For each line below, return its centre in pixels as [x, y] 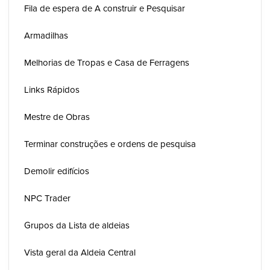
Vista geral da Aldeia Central [80, 252]
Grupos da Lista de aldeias [77, 225]
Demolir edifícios [57, 171]
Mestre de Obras [57, 117]
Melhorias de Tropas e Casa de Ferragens [107, 62]
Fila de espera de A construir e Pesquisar [105, 8]
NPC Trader [47, 198]
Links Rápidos [52, 89]
